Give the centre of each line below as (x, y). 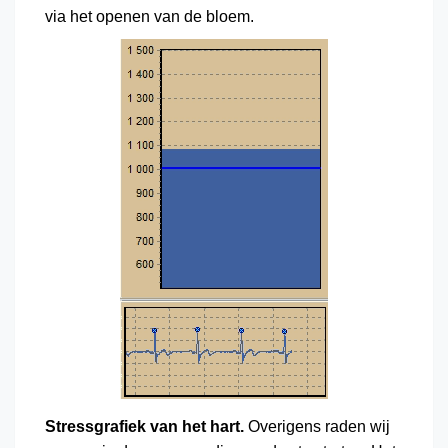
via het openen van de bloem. (149, 17)
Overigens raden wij (317, 427)
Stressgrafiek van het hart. (144, 427)
